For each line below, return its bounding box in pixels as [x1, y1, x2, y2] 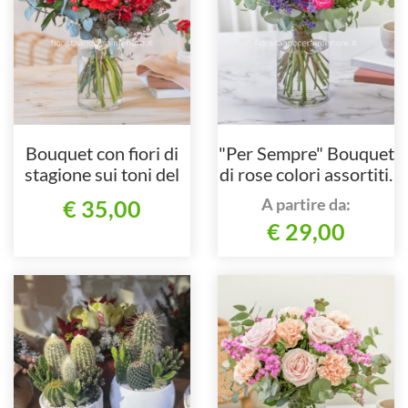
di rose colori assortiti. [219, 163, 393, 186]
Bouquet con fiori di [25, 142, 178, 165]
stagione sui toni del [25, 163, 179, 186]
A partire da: [261, 194, 351, 215]
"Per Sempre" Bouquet [218, 142, 394, 165]
